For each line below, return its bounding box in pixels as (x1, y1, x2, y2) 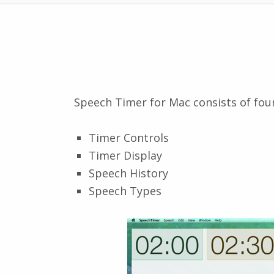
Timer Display (89, 147, 163, 163)
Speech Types (89, 183, 162, 198)
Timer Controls (89, 130, 169, 145)
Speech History (89, 165, 169, 180)
